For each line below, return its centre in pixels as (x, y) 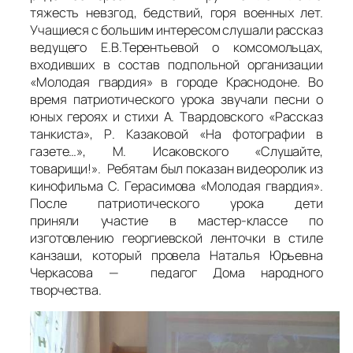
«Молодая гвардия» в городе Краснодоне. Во (176, 82)
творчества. (66, 290)
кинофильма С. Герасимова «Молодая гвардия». (176, 186)
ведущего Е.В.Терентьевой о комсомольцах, (176, 47)
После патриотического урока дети (176, 203)
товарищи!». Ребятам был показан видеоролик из (176, 168)
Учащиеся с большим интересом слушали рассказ (176, 30)
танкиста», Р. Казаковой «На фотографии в (176, 134)
